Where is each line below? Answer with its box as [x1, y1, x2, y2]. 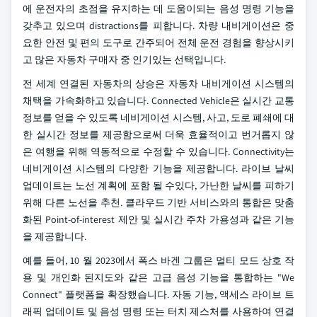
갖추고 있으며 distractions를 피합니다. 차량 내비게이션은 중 [23, 19, 294, 32]
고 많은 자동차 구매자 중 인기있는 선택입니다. [23, 53, 226, 66]
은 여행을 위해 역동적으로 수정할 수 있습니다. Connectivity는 [23, 145, 294, 158]
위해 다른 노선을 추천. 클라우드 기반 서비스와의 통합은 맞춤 [23, 196, 294, 209]
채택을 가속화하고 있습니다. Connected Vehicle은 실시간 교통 [23, 94, 294, 107]
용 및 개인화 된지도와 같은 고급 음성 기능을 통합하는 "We [23, 271, 294, 284]
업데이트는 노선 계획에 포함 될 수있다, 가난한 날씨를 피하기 [23, 179, 294, 192]
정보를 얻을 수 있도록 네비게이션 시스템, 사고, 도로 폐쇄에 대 [23, 111, 294, 124]
